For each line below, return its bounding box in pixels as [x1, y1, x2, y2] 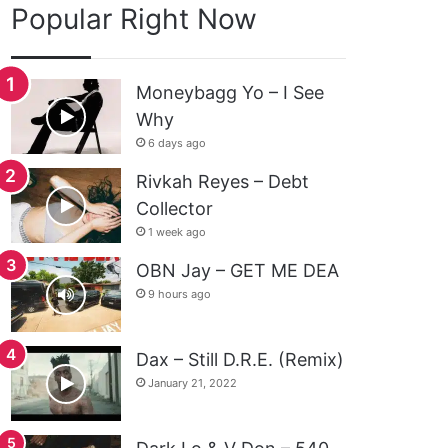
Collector [136, 198, 214, 219]
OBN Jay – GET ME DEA [136, 260, 340, 281]
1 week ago [148, 225, 207, 239]
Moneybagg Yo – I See [136, 82, 325, 103]
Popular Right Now [11, 2, 258, 36]
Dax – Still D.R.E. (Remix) [136, 349, 345, 370]
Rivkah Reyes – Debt [136, 171, 310, 192]
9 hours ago [148, 287, 212, 301]
